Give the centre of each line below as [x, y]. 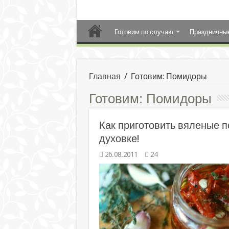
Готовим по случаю [144, 32]
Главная [105, 76]
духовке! [119, 139]
